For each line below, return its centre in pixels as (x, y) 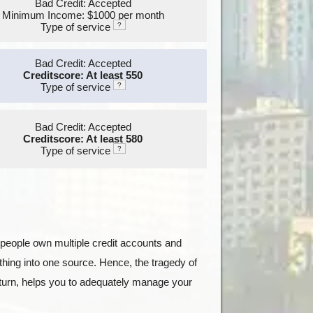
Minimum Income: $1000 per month (83, 15)
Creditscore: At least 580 (83, 139)
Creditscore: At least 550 (83, 75)
